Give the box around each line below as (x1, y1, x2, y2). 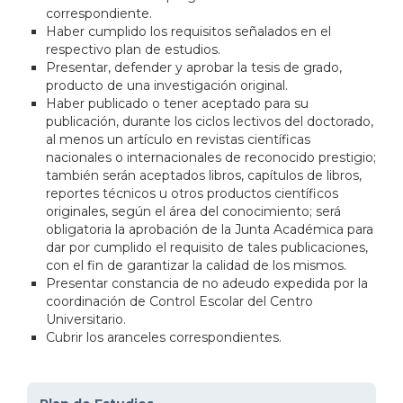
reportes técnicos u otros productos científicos (46, 184, 338, 201)
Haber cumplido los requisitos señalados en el (46, 22, 331, 40)
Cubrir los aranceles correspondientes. (46, 328, 282, 345)
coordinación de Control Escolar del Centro (46, 292, 313, 309)
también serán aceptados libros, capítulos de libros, (46, 166, 362, 184)
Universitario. (46, 310, 126, 327)
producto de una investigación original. (46, 76, 288, 94)
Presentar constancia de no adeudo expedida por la (46, 274, 368, 291)
